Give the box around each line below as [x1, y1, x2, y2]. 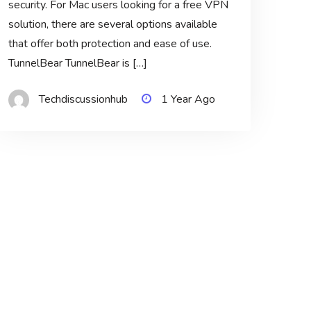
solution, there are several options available [8, 17, 217, 33]
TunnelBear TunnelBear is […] [8, 56, 147, 72]
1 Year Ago [160, 92, 215, 108]
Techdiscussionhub [38, 92, 128, 108]
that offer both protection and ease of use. [8, 36, 212, 52]
